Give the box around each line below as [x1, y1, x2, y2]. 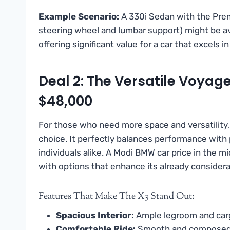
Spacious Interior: [56, 209, 134, 220]
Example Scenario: [39, 11, 119, 22]
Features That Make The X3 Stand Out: [39, 189, 195, 203]
